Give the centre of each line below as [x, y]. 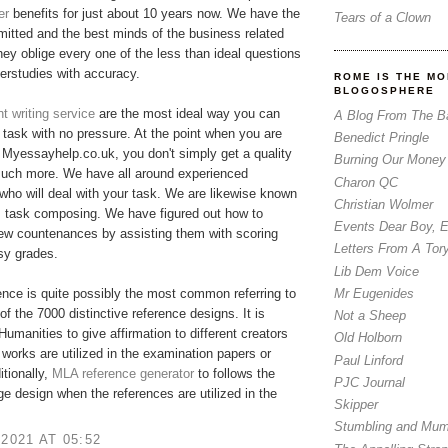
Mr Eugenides [374, 293]
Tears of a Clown [382, 18]
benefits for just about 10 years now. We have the [154, 14]
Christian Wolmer [383, 204]
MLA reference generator [123, 374]
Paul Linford [368, 360]
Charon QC [366, 182]
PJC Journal [369, 382]
